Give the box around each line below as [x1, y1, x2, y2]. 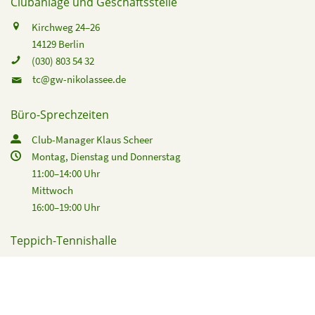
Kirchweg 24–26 [32, 20, 100, 34]
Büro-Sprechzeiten [11, 107, 109, 123]
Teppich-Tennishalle [11, 233, 117, 249]
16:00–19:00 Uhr [32, 200, 100, 214]
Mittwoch [32, 184, 73, 198]
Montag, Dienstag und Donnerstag [32, 150, 181, 164]
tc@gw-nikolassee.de [32, 72, 126, 86]
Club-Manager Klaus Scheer [32, 133, 153, 147]
